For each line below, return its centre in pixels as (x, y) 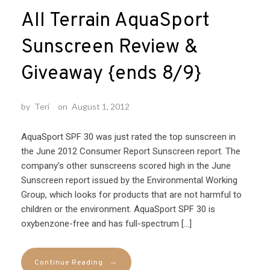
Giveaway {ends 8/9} (111, 74)
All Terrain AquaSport (115, 21)
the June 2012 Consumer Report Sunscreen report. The (131, 152)
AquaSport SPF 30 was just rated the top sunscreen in (128, 137)
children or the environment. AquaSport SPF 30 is (118, 209)
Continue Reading (69, 263)
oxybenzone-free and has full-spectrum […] (106, 224)
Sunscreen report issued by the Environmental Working (129, 181)
